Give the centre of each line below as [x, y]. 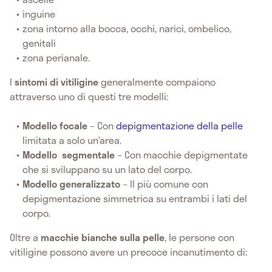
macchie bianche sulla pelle [103, 237]
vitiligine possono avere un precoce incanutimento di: [128, 251]
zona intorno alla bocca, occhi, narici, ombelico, [127, 28]
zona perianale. [56, 57]
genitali [39, 42]
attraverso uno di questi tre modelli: [89, 96]
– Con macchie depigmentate [183, 154]
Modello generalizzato [73, 183]
